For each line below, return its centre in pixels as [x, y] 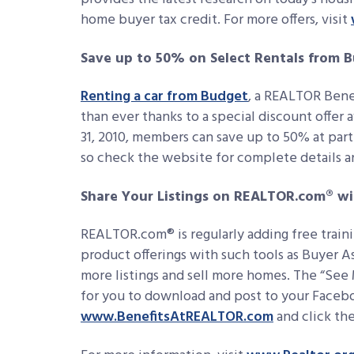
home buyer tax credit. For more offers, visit [216, 20]
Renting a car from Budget [164, 97]
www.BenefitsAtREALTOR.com [177, 317]
